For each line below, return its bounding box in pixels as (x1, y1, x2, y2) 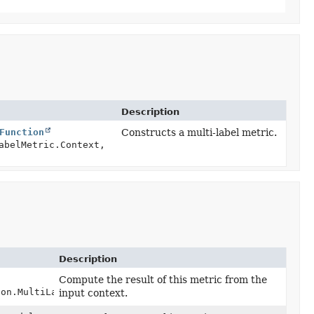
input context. (59, 287, 128, 299)
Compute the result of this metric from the (59, 274, 268, 285)
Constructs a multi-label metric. (121, 127, 277, 138)
